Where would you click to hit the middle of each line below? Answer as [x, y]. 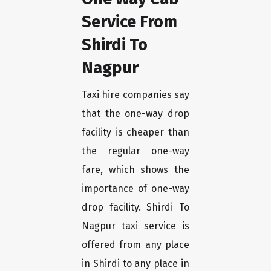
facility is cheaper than [135, 132]
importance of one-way [135, 189]
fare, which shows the [135, 170]
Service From [129, 22]
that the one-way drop [135, 114]
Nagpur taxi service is [135, 226]
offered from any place [135, 245]
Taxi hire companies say [135, 95]
